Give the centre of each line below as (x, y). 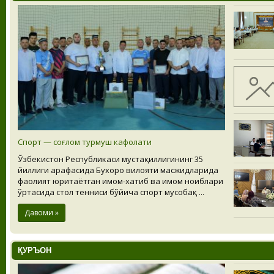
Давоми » (42, 213)
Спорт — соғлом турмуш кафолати (85, 142)
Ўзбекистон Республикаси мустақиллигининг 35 (110, 159)
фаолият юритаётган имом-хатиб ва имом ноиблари (120, 181)
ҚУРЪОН (35, 251)
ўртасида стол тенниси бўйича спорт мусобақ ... (111, 192)
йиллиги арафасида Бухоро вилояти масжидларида (118, 170)
